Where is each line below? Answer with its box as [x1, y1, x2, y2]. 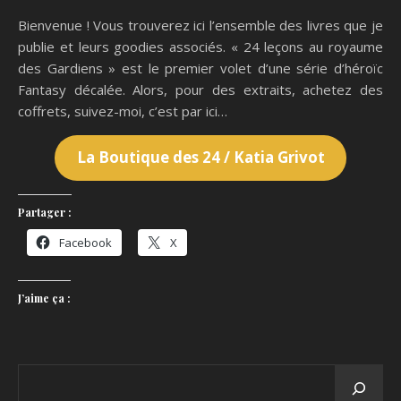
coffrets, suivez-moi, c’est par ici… [18, 102, 227, 120]
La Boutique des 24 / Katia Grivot [76, 147, 325, 168]
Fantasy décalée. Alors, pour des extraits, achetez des [18, 81, 383, 98]
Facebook [59, 234, 112, 251]
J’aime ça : [18, 290, 71, 305]
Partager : [18, 204, 72, 219]
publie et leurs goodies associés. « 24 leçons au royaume [18, 38, 383, 55]
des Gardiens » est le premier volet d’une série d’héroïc [18, 59, 383, 77]
